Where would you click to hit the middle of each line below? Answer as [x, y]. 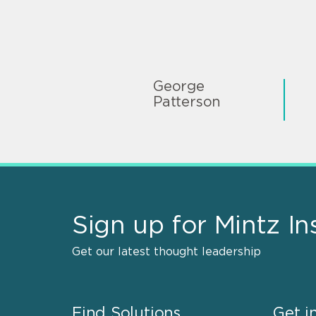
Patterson [187, 102]
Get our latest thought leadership [166, 251]
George [179, 86]
